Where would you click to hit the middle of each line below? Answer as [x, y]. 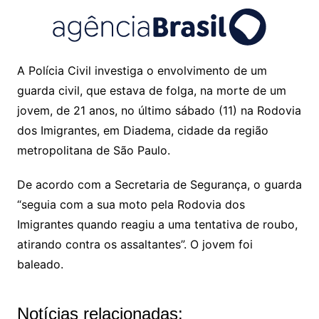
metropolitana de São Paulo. [95, 150]
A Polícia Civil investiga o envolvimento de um [142, 70]
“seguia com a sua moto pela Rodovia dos [131, 204]
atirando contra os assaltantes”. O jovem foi [135, 244]
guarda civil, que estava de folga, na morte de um [151, 90]
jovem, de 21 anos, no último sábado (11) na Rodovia [159, 110]
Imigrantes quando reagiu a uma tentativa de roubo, [157, 224]
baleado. [40, 264]
